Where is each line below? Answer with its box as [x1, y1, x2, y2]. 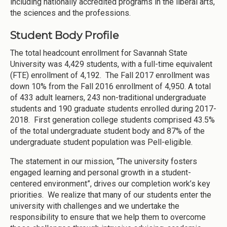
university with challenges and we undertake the [10, 201, 179, 211]
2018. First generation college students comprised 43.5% [10, 115, 215, 125]
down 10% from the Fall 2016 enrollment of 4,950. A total [10, 81, 211, 91]
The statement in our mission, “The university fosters [10, 156, 197, 166]
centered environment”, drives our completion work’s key [10, 178, 210, 188]
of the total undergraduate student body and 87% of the [10, 126, 205, 136]
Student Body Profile [10, 29, 119, 42]
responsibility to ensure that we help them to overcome [10, 212, 206, 222]
